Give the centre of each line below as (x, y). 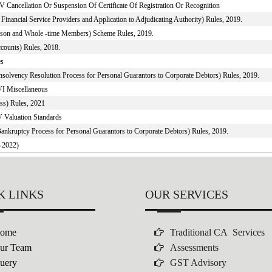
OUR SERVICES (187, 194)
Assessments (194, 247)
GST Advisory (198, 263)
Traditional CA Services (217, 232)
